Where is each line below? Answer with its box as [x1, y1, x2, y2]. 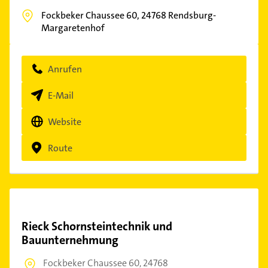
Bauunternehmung [22, 232, 118, 248]
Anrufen [48, 62, 82, 75]
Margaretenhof [41, 22, 105, 34]
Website [48, 115, 81, 128]
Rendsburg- [168, 9, 216, 22]
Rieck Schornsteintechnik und [22, 218, 172, 234]
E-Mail [48, 89, 74, 102]
